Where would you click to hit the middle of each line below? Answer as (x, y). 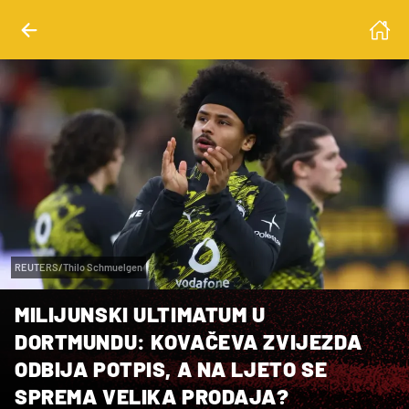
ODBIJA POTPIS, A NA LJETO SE (171, 368)
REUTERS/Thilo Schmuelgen (79, 267)
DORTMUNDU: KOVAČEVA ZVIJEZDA (189, 341)
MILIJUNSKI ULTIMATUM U (140, 314)
